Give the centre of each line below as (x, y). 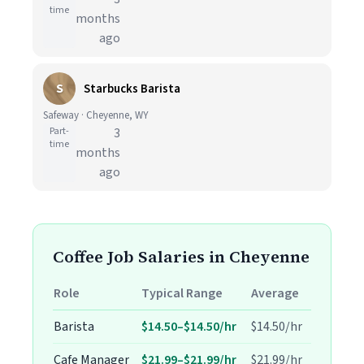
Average (275, 293)
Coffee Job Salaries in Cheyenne (181, 257)
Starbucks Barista (132, 89)
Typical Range (182, 293)
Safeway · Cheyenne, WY (96, 115)
